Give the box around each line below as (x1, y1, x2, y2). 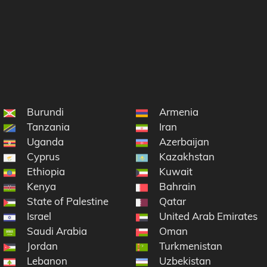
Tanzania (27, 120, 70, 133)
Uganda (27, 135, 64, 148)
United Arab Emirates (159, 210, 258, 223)
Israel (27, 210, 52, 223)
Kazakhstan (159, 150, 215, 163)
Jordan (27, 240, 58, 253)
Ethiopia (27, 165, 66, 178)
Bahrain (159, 180, 197, 193)
